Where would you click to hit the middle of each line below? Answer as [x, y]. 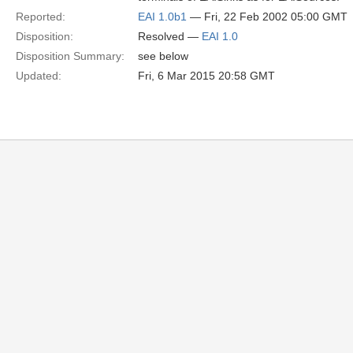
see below [163, 56]
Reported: [41, 17]
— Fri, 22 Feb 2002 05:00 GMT [267, 17]
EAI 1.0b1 [162, 17]
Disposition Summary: [70, 56]
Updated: [39, 76]
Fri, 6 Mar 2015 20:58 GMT [206, 76]
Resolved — [170, 36]
